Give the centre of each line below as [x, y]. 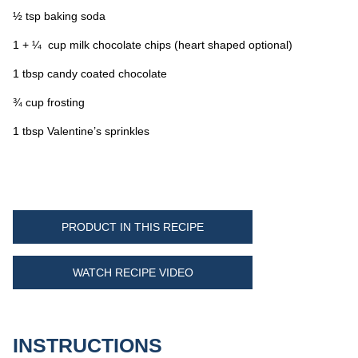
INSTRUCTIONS [88, 345]
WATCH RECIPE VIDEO [133, 272]
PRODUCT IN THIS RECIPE [133, 227]
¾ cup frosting [49, 102]
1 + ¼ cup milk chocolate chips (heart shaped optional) [153, 44]
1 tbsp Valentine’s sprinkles [82, 131]
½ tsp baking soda [60, 16]
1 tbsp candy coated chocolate [90, 73]
